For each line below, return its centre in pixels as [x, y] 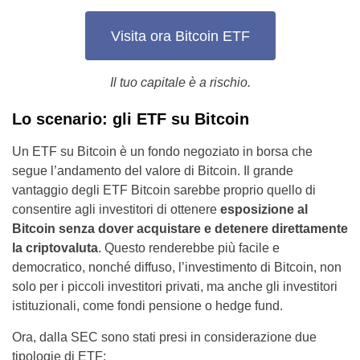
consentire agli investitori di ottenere [116, 210]
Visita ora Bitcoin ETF [180, 36]
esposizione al [264, 210]
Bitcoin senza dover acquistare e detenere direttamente [180, 229]
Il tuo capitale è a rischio [178, 83]
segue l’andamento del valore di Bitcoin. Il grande [153, 171]
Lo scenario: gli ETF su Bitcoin [131, 119]
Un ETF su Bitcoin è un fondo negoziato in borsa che [162, 152]
